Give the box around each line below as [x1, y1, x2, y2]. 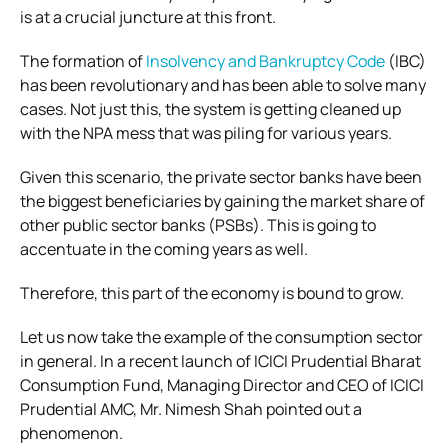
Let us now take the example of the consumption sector [20, 325, 423, 348]
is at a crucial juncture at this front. [20, 5, 276, 28]
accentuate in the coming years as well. [20, 237, 308, 260]
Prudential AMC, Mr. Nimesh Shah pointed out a [20, 397, 362, 420]
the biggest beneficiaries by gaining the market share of [20, 189, 425, 212]
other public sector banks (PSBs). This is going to [20, 213, 376, 236]
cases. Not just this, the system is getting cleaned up [20, 97, 401, 120]
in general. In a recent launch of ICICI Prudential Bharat [20, 349, 421, 372]
